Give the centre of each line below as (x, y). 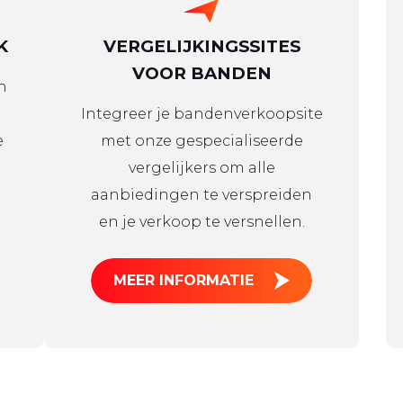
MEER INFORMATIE (184, 280)
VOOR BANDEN (201, 73)
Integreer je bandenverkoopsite (201, 114)
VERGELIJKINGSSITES (201, 46)
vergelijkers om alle (201, 168)
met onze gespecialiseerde (201, 141)
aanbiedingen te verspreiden (201, 195)
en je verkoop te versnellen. (201, 222)
